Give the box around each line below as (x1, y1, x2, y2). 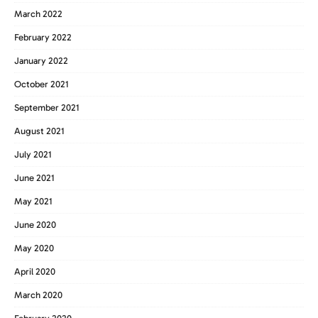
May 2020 (14, 242, 54, 253)
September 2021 (14, 102, 79, 113)
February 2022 (14, 31, 72, 43)
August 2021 (14, 125, 65, 136)
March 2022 (14, 8, 62, 19)
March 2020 (14, 289, 62, 300)
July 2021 (14, 148, 52, 160)
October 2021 (14, 78, 69, 89)
